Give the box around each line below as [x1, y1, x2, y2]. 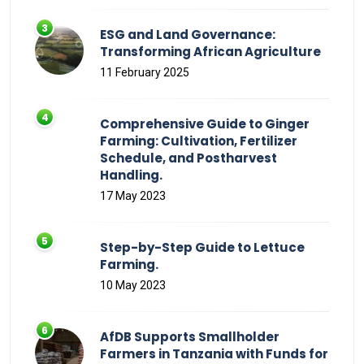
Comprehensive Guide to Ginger [100, 115, 310, 132]
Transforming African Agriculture [100, 42, 321, 60]
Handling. [100, 166, 162, 184]
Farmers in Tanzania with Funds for [100, 344, 328, 362]
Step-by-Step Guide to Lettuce [100, 238, 305, 256]
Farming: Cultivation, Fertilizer [100, 132, 297, 149]
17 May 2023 [100, 188, 166, 202]
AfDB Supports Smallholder [100, 327, 279, 345]
